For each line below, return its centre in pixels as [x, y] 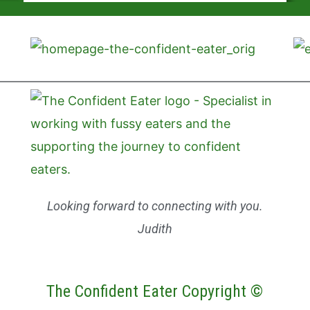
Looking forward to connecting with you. [155, 206]
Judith [155, 229]
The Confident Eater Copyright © [155, 291]
